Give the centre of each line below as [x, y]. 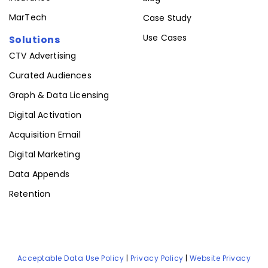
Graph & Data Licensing [59, 95]
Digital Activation [45, 115]
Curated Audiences [50, 76]
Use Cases [165, 38]
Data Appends [39, 174]
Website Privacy [220, 258]
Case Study [167, 18]
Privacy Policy [157, 258]
